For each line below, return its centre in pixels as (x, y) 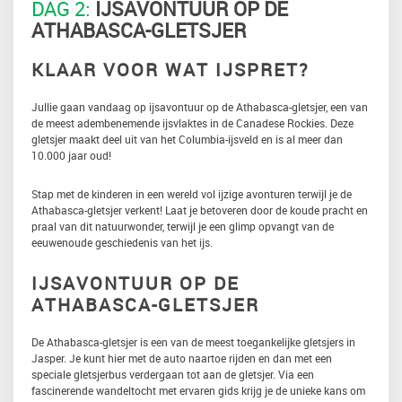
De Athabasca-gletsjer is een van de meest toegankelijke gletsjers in (193, 341)
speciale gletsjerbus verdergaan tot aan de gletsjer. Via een (174, 374)
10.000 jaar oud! (71, 155)
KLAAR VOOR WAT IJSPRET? (170, 69)
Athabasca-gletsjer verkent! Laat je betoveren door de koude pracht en (200, 210)
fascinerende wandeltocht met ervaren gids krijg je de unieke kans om (198, 390)
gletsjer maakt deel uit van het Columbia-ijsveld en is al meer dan (187, 139)
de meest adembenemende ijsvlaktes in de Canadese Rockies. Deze (192, 122)
